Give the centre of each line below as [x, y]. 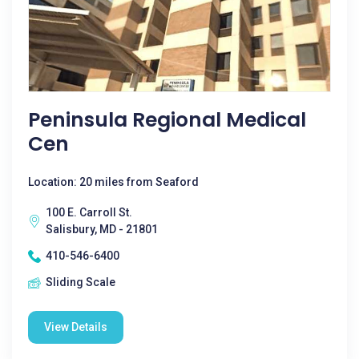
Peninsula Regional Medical [167, 120]
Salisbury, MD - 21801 [102, 229]
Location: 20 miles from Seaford [113, 182]
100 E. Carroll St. [89, 212]
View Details [76, 327]
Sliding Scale [81, 282]
